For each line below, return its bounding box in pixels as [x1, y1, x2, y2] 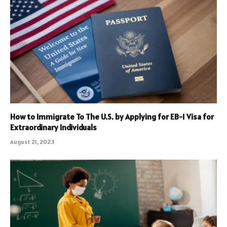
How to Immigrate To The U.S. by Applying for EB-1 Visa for [10, 111, 214, 122]
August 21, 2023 [10, 137, 54, 145]
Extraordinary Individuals [10, 122, 97, 132]
